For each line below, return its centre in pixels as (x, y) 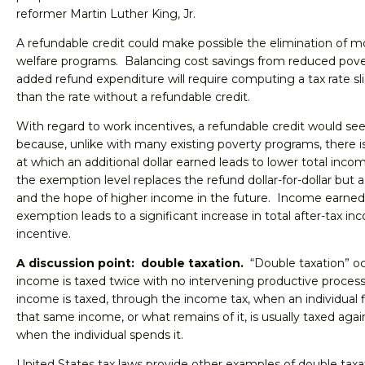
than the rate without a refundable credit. (133, 97)
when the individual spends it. (100, 335)
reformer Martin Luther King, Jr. (106, 14)
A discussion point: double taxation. (130, 263)
